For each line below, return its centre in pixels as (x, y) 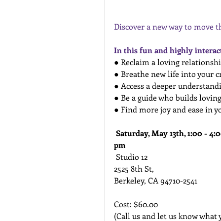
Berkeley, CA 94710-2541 (156, 181)
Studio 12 (132, 157)
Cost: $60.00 (137, 204)
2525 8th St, (134, 169)
